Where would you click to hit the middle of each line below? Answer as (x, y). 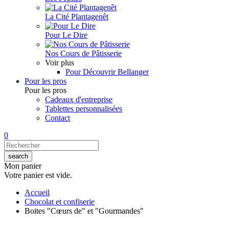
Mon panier (23, 166)
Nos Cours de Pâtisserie (83, 53)
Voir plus (60, 63)
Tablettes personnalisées (84, 109)
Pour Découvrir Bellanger (107, 72)
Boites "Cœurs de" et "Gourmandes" (84, 211)
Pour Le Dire (66, 35)
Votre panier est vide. (38, 175)
